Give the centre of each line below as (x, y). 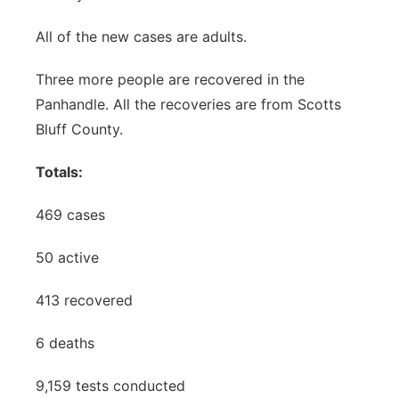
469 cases (70, 215)
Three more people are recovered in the (170, 79)
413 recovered (84, 300)
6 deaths (65, 343)
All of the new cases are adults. (143, 37)
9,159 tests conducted (110, 386)
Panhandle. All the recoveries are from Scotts (188, 104)
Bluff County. (81, 129)
